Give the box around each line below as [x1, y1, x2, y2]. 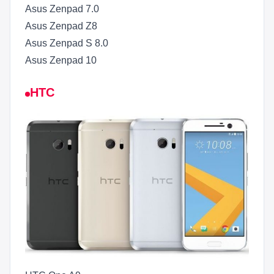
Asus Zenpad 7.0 [25, 4, 99, 14]
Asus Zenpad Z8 [25, 21, 97, 31]
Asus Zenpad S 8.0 [25, 38, 108, 48]
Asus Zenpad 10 [25, 55, 97, 65]
